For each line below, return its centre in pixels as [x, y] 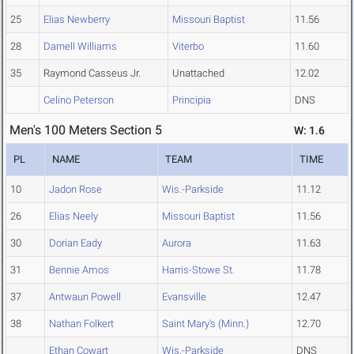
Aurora [177, 243]
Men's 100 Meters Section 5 [86, 130]
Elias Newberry [77, 20]
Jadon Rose [75, 190]
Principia [192, 100]
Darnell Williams [80, 47]
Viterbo [188, 47]
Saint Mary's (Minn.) [205, 324]
